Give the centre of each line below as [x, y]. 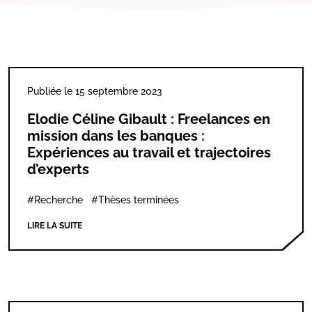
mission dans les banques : [116, 136]
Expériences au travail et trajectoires [149, 153]
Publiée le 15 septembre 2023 [95, 91]
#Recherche [55, 200]
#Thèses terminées [135, 200]
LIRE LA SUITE [55, 226]
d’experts [58, 169]
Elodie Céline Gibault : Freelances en [149, 119]
